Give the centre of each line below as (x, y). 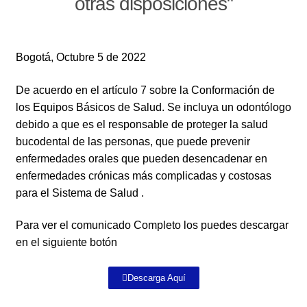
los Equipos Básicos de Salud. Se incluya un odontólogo (153, 107)
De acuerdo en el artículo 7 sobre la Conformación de (145, 90)
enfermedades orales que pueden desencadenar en (142, 158)
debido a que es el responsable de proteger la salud (142, 124)
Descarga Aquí (156, 278)
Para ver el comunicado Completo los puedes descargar (152, 225)
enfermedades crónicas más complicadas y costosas (144, 175)
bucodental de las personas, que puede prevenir (133, 141)
